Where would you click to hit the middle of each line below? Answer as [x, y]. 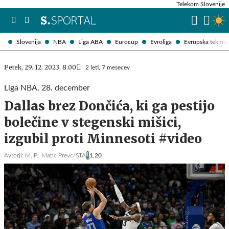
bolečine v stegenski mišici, [93, 122]
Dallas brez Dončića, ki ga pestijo [109, 106]
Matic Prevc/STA [64, 155]
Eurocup [127, 42]
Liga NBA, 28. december [47, 88]
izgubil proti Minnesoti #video [103, 139]
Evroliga [161, 42]
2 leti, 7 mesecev [108, 67]
